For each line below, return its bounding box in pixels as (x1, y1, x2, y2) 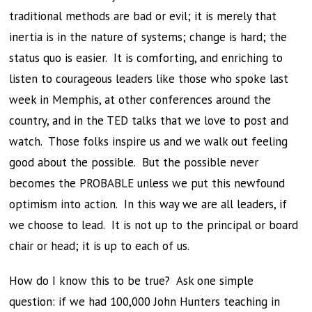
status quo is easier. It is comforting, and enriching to (9, 50, 283, 65)
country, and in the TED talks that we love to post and (9, 113, 289, 128)
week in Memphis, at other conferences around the (9, 92, 272, 107)
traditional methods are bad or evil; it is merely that (9, 8, 277, 24)
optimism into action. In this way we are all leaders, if (9, 196, 288, 212)
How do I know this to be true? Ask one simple (9, 273, 254, 288)
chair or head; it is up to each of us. (9, 238, 190, 253)
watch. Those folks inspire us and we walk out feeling (9, 134, 288, 149)
